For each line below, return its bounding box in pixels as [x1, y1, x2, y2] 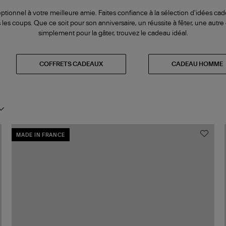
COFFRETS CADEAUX [39, 61, 103, 67]
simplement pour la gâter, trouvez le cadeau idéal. [38, 30, 188, 37]
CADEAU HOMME [172, 61, 223, 67]
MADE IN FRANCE [16, 133, 66, 138]
